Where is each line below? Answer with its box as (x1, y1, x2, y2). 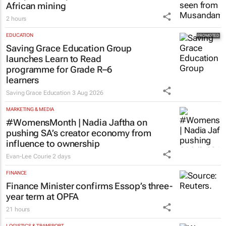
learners (6, 75, 39, 86)
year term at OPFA (6, 191, 79, 202)
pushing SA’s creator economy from (6, 128, 151, 139)
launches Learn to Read (6, 53, 101, 65)
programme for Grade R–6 (6, 64, 112, 75)
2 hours (6, 15, 27, 23)
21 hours (6, 206, 30, 213)
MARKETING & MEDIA (6, 106, 54, 112)
